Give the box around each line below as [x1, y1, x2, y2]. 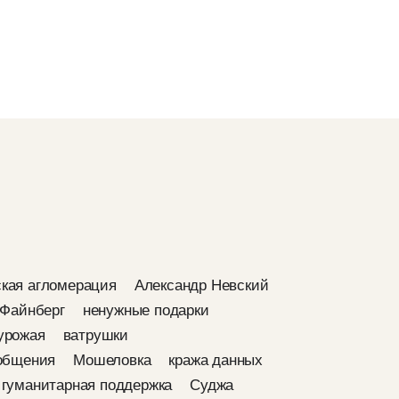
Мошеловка [73, 352, 151, 369]
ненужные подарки [82, 302, 209, 319]
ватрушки [62, 327, 129, 344]
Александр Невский [134, 277, 269, 294]
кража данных [168, 352, 264, 369]
